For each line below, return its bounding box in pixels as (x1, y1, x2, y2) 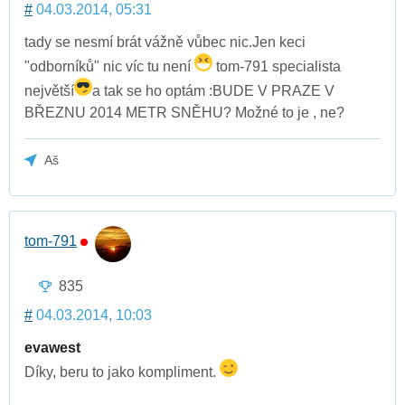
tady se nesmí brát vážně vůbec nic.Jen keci (24, 33, 306, 50)
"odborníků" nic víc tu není (24, 58, 194, 74)
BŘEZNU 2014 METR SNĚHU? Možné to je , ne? (24, 104, 344, 120)
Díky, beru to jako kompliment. (24, 363, 220, 380)
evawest (24, 339, 80, 355)
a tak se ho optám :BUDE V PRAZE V (92, 82, 334, 99)
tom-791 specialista (212, 58, 341, 74)
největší (24, 82, 74, 99)
